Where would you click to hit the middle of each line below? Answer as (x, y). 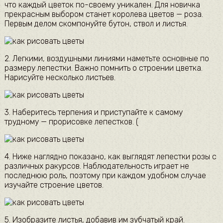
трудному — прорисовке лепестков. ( (71, 122)
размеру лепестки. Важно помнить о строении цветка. (103, 68)
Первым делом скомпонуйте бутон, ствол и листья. (96, 24)
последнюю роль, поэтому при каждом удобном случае (105, 176)
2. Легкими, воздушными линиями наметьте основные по (107, 59)
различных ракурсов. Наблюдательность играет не (97, 166)
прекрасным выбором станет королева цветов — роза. (104, 14)
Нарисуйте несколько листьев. (60, 78)
